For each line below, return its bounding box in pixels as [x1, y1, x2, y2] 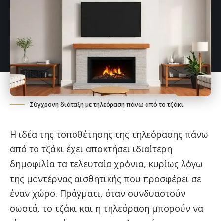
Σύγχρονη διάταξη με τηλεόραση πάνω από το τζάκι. [30, 100, 185, 109]
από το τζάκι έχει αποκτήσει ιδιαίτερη [10, 143, 172, 155]
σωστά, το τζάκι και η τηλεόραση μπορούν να [10, 202, 203, 215]
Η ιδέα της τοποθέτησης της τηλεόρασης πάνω [10, 128, 208, 141]
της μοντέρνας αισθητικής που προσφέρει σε [10, 173, 201, 185]
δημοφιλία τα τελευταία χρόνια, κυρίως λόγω [10, 158, 203, 170]
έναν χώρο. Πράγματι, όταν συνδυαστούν [10, 187, 185, 200]
